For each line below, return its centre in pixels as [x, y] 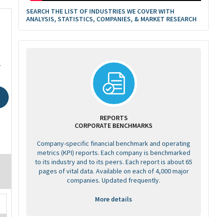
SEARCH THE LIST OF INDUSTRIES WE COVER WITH [100, 11]
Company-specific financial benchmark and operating [114, 143]
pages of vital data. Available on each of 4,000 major [114, 171]
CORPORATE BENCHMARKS [114, 125]
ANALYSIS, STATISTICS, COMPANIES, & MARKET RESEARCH [111, 19]
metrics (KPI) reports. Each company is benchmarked [114, 153]
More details [114, 199]
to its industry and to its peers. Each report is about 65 [114, 162]
